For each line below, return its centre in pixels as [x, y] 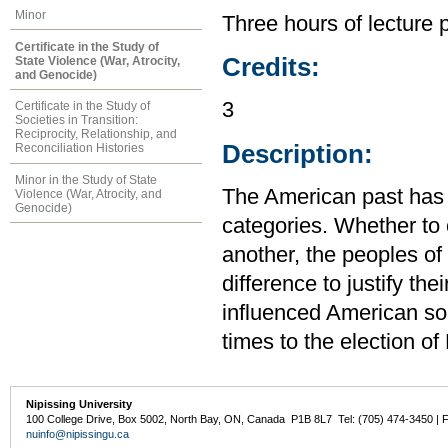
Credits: [271, 67]
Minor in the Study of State [86, 180]
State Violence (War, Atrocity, [97, 60]
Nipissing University [79, 404]
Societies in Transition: [76, 120]
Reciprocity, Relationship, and [96, 134]
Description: [297, 153]
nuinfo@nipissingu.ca [78, 434]
